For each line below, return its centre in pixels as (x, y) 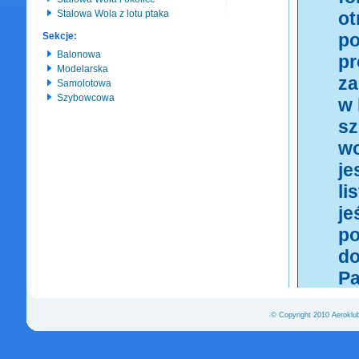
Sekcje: (60, 36)
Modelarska (80, 69)
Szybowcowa (83, 98)
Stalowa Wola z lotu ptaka (111, 14)
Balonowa (77, 54)
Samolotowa (82, 83)
